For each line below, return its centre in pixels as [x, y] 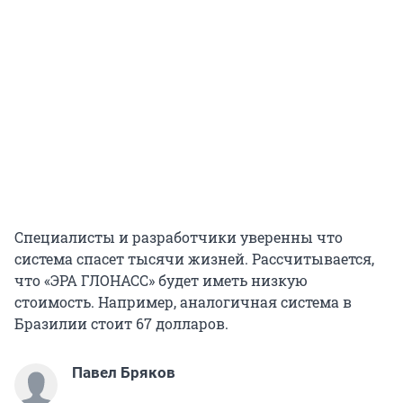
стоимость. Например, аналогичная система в [183, 301]
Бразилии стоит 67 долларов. [121, 323]
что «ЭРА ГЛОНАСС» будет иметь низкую [161, 280]
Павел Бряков [124, 372]
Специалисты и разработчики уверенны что [179, 237]
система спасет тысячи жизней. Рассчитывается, [194, 258]
